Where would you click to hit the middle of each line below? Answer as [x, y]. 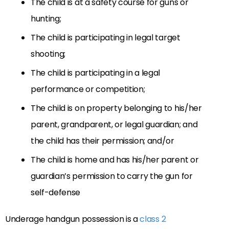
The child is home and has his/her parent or [115, 160]
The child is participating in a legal [96, 73]
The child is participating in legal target [106, 38]
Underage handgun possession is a [73, 219]
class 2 [153, 219]
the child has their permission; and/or [102, 141]
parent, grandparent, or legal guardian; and [114, 125]
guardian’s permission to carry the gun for [112, 176]
